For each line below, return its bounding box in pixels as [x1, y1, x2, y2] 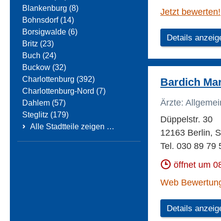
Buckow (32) [22, 63, 66, 72]
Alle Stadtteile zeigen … [30, 122, 114, 131]
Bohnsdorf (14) [22, 16, 74, 25]
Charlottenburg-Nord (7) [22, 87, 106, 96]
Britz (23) [22, 39, 54, 48]
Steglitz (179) [22, 110, 69, 119]
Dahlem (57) [22, 99, 66, 108]
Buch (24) [22, 51, 56, 60]
